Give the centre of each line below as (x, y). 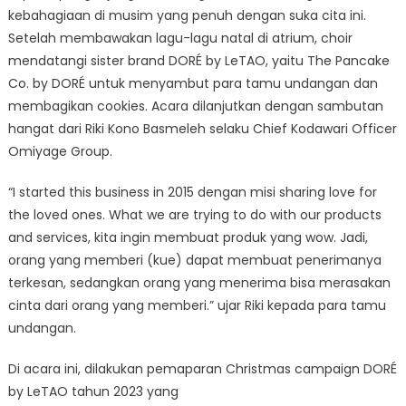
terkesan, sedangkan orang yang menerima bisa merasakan (199, 282)
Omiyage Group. (60, 151)
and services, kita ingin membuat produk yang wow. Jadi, (188, 237)
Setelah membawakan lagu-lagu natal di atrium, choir (180, 38)
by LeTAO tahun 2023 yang (93, 391)
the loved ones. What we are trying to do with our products (194, 214)
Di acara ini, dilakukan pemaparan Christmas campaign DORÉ (202, 368)
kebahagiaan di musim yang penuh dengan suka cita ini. (187, 15)
